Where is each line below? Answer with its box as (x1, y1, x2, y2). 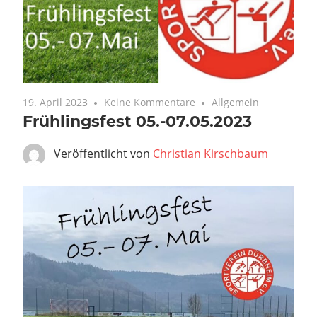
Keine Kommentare (104, 96, 196, 110)
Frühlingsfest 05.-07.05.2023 (23, 112, 252, 132)
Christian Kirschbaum (153, 146, 268, 162)
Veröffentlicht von (54, 146, 153, 162)
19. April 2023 (23, 96, 88, 110)
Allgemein (212, 96, 260, 110)
